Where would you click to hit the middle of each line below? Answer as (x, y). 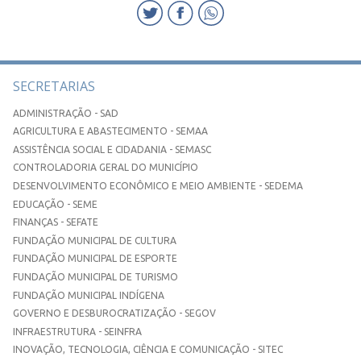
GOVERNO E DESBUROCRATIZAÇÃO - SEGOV (114, 313)
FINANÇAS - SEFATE (56, 222)
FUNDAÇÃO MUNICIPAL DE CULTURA (95, 240)
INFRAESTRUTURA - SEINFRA (77, 331)
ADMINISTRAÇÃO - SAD (66, 113)
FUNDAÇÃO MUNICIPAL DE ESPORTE (95, 259)
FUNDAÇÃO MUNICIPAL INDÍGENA (89, 295)
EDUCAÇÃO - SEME (55, 204)
